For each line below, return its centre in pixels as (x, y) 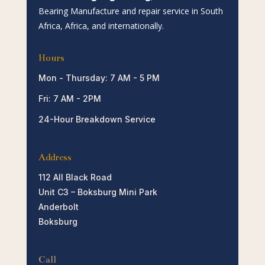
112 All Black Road (75, 177)
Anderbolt (58, 206)
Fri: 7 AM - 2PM (70, 98)
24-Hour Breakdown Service (97, 119)
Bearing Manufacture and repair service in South (130, 11)
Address (55, 157)
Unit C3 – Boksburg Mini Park (98, 192)
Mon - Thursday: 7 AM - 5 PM (99, 77)
